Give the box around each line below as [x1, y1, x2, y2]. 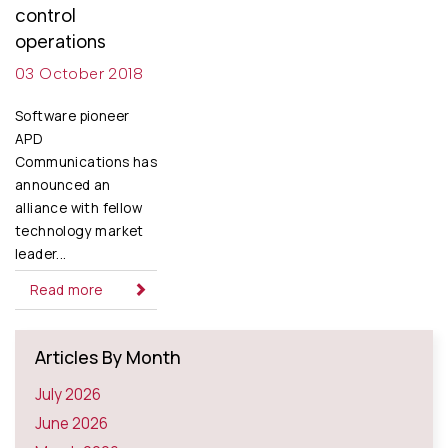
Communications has [15, 152, 158, 171]
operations [15, 29, 106, 53]
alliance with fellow [15, 198, 143, 217]
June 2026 [35, 412, 108, 434]
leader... [15, 244, 67, 263]
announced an [15, 175, 111, 194]
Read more [30, 280, 103, 299]
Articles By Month [35, 344, 181, 369]
